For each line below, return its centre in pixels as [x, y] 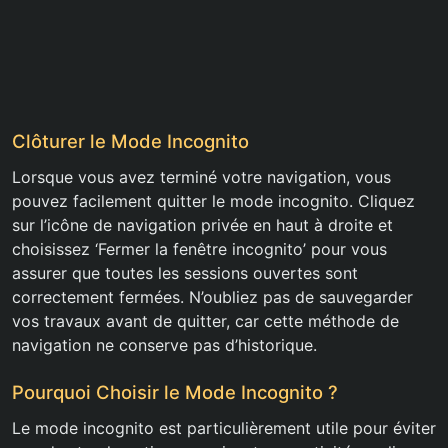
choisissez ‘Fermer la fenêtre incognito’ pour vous [199, 249]
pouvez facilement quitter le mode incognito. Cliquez [213, 201]
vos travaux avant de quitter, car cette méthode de [205, 321]
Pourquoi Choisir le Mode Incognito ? [175, 392]
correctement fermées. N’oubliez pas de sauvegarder [212, 297]
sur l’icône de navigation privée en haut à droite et [202, 225]
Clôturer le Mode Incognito [130, 141]
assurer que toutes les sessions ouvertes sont [185, 273]
